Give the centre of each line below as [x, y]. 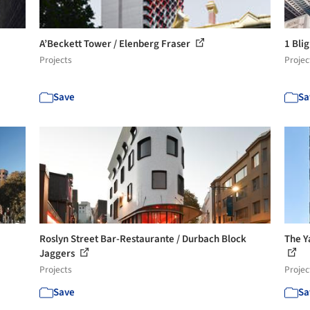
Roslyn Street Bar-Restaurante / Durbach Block [143, 239]
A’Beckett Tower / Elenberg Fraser [116, 44]
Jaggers [58, 253]
